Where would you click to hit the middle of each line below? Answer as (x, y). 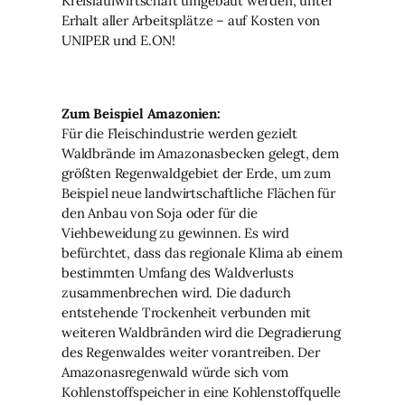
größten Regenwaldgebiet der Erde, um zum (196, 173)
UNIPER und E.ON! (119, 40)
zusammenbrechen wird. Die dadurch (177, 292)
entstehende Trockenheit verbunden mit (186, 312)
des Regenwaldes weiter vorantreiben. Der (191, 352)
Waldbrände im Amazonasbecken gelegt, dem (200, 153)
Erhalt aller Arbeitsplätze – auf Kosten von (191, 20)
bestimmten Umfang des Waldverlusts (178, 272)
